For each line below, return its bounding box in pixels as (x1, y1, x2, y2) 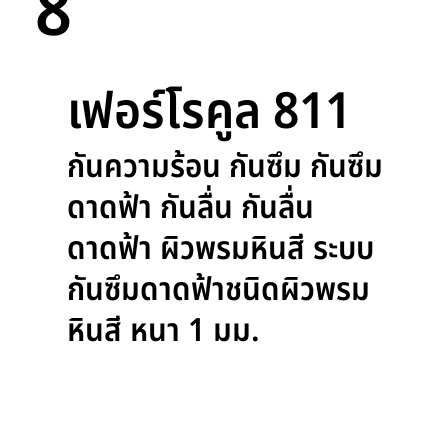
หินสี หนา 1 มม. (66, 307, 260, 356)
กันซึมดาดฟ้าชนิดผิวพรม (66, 266, 370, 315)
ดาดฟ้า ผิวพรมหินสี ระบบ (66, 225, 374, 274)
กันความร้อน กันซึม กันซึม (66, 143, 383, 192)
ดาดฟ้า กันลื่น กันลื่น (66, 184, 314, 233)
